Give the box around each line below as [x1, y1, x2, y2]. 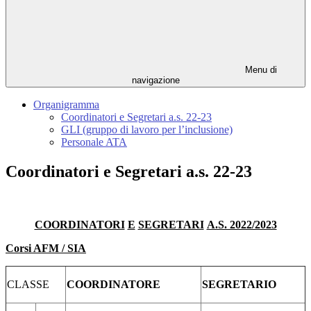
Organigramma [33, 99, 99, 111]
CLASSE [7, 278, 49, 291]
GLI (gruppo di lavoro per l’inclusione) [61, 124, 233, 136]
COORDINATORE [67, 278, 160, 291]
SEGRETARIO [202, 278, 276, 291]
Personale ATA [61, 136, 127, 149]
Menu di [242, 65, 277, 76]
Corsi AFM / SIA [6, 242, 86, 255]
